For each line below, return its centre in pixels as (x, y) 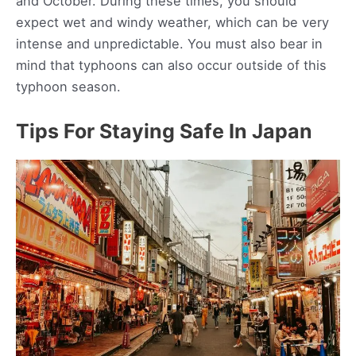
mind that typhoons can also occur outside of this (171, 66)
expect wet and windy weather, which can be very (172, 23)
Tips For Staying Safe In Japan (164, 132)
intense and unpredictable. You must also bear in (169, 44)
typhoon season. (70, 87)
